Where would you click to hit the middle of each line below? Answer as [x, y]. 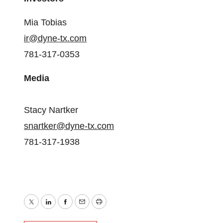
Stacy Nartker [51, 110]
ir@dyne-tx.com [55, 38]
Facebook [84, 209]
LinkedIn [64, 209]
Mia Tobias [45, 22]
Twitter [44, 209]
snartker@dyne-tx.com [69, 126]
